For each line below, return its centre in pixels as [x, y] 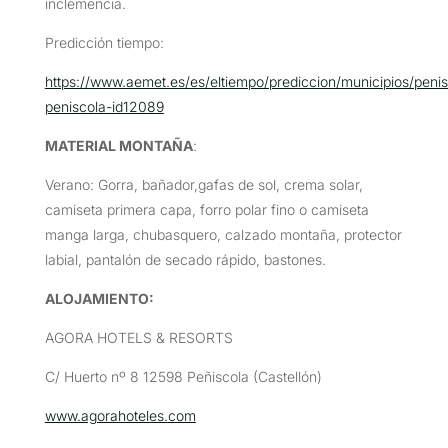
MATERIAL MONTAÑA [118, 145]
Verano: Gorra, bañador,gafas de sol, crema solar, [203, 184]
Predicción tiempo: [104, 42]
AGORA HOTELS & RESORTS [138, 337]
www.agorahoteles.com [120, 415]
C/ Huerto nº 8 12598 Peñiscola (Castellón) [183, 376]
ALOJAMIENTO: [99, 298]
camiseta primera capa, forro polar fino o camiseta [206, 209]
